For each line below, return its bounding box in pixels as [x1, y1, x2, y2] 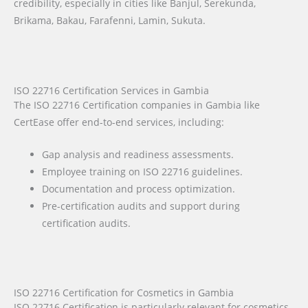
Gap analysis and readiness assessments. [42, 148, 234, 162]
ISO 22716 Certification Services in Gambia [14, 84, 209, 98]
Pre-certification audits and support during [42, 199, 241, 213]
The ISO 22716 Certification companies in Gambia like [14, 98, 260, 112]
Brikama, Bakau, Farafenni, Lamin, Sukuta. [14, 14, 206, 27]
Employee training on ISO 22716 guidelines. [42, 165, 243, 179]
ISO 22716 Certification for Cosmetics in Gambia [14, 285, 234, 299]
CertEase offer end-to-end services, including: [14, 115, 224, 129]
